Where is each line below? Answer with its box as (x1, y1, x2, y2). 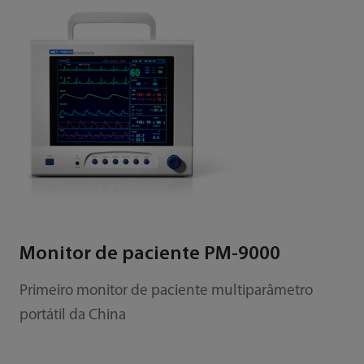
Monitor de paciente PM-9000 (19, 244, 280, 264)
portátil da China (19, 307, 126, 323)
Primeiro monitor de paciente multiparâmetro (19, 283, 313, 299)
